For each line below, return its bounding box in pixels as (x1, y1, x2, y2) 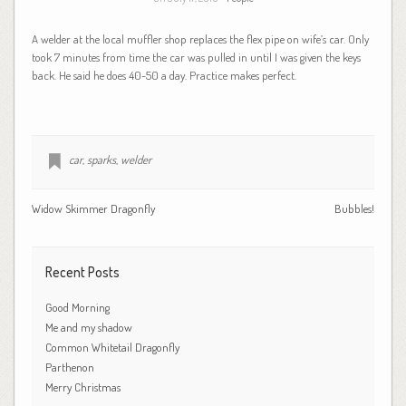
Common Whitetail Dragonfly (44, 339, 182, 354)
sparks (86, 151, 116, 167)
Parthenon (44, 359, 94, 374)
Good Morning (44, 299, 110, 314)
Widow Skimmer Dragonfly (31, 200, 155, 216)
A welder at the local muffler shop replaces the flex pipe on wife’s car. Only (31, 31, 369, 46)
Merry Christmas (44, 379, 121, 394)
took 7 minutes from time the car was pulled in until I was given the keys (31, 49, 361, 64)
